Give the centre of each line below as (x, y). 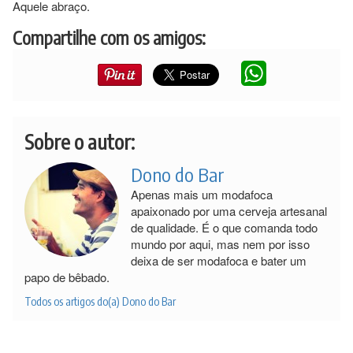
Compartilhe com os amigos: (109, 37)
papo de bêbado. (67, 277)
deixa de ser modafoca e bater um (219, 260)
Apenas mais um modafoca (202, 194)
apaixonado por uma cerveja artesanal (229, 210)
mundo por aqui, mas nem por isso (220, 243)
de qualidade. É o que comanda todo (224, 227)
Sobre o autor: (80, 141)
